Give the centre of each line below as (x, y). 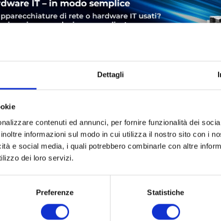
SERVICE (64, 112)
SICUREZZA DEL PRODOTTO (148, 112)
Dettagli (110, 74)
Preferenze (55, 192)
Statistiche (166, 192)
